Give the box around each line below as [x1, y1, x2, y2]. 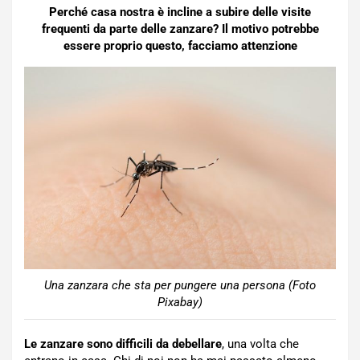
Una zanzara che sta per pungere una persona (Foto [44, 277, 316, 292]
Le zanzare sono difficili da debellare [24, 336, 222, 351]
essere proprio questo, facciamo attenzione [63, 39, 297, 53]
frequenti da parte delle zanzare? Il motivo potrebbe [41, 22, 319, 36]
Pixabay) [157, 294, 202, 309]
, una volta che [222, 336, 299, 351]
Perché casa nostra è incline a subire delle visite [49, 5, 311, 19]
